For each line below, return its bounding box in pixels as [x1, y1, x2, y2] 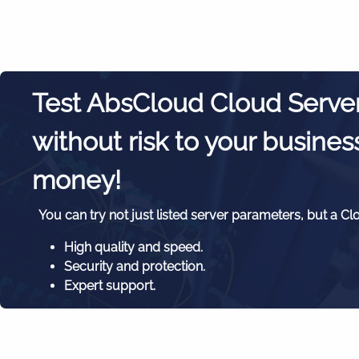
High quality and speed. [64, 240, 203, 256]
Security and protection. [64, 259, 205, 275]
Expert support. [64, 278, 155, 294]
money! [32, 165, 121, 196]
